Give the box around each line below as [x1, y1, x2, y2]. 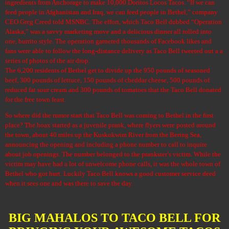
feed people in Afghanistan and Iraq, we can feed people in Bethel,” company [5, 8, 218, 16]
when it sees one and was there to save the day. [5, 180, 133, 188]
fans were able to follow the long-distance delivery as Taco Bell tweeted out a [5, 47, 218, 55]
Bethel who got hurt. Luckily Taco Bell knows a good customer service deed [5, 170, 216, 178]
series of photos [5, 57, 48, 64]
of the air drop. [50, 57, 90, 64]
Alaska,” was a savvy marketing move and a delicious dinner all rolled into [5, 28, 212, 35]
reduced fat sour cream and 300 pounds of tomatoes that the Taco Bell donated [5, 86, 221, 94]
